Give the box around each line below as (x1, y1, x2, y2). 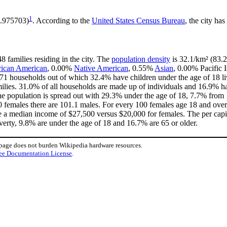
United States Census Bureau (92, 16, 185, 25)
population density (111, 55, 170, 64)
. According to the (32, 16, 92, 25)
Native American (74, 64, 128, 73)
